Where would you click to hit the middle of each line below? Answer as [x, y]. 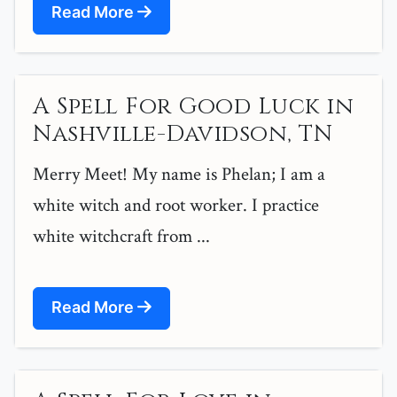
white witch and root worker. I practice [176, 206]
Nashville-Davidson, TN [183, 135]
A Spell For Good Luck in [193, 107]
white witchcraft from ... [121, 237]
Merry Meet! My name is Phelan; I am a [179, 175]
